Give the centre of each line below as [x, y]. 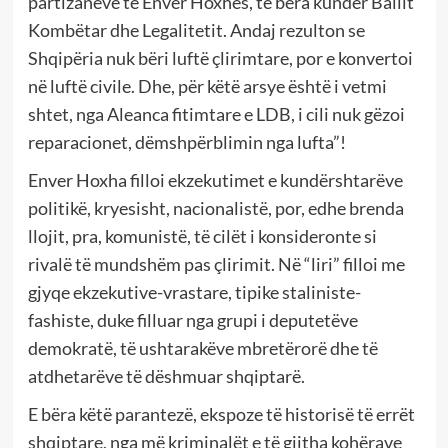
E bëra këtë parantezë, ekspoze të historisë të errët [221, 413]
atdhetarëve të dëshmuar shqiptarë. [166, 375]
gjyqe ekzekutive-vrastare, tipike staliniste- [194, 291]
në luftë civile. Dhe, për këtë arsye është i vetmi [207, 85]
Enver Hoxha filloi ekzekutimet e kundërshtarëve [215, 179]
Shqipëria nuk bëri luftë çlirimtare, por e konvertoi [220, 57]
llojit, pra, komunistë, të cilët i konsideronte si [202, 235]
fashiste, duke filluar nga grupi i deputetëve [192, 319]
